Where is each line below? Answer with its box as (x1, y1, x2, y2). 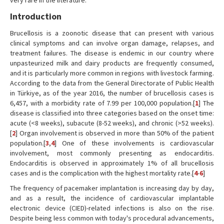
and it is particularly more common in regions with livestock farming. (10, 68, 214, 77)
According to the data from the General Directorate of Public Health (10, 78, 214, 87)
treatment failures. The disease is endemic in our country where (10, 48, 214, 57)
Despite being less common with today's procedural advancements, (10, 213, 214, 222)
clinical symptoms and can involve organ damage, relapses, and (10, 38, 214, 47)
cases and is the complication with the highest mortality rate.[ (10, 168, 194, 177)
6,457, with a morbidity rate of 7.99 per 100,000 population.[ (10, 98, 195, 107)
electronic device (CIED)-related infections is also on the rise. (10, 203, 214, 212)
